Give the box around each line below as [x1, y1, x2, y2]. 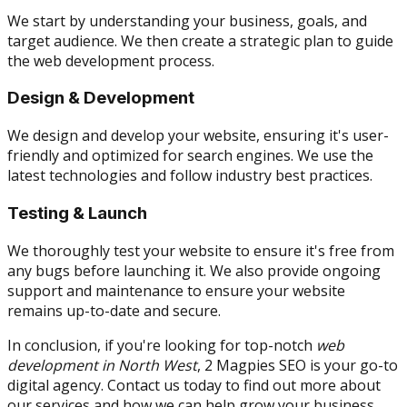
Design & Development [7, 87, 194, 109]
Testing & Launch [7, 202, 147, 223]
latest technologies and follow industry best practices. [7, 165, 372, 186]
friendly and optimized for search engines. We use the [7, 145, 373, 166]
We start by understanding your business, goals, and [7, 10, 367, 31]
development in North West [7, 354, 197, 375]
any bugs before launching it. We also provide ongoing [7, 260, 381, 281]
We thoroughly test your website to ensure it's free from [7, 240, 394, 261]
